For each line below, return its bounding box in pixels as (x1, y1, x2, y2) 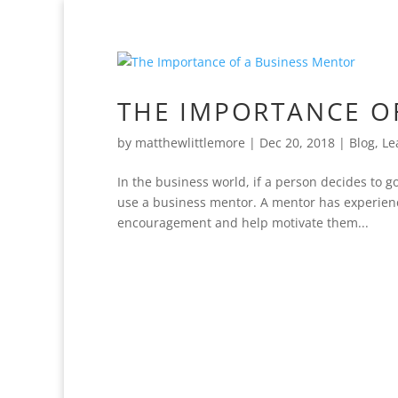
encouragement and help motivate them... (117, 214, 369, 231)
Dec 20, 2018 (259, 134, 335, 151)
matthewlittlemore (135, 134, 245, 151)
